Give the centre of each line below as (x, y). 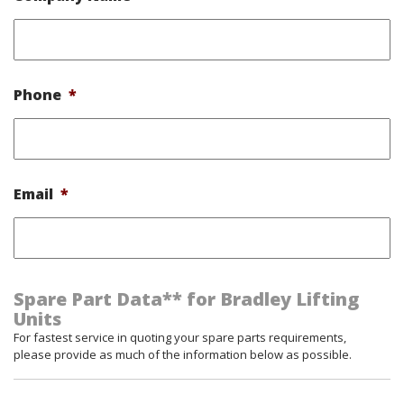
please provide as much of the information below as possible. (183, 354)
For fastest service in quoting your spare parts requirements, (180, 337)
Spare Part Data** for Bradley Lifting (186, 299)
